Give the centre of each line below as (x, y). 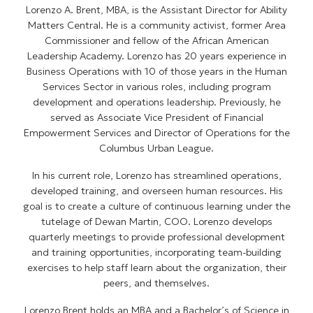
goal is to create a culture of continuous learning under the (156, 206)
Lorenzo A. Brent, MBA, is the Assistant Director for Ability (156, 10)
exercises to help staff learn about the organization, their (156, 268)
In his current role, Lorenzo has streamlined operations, (156, 176)
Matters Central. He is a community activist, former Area (156, 26)
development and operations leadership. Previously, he (156, 102)
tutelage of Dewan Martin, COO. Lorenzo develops (156, 222)
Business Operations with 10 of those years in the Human (156, 72)
